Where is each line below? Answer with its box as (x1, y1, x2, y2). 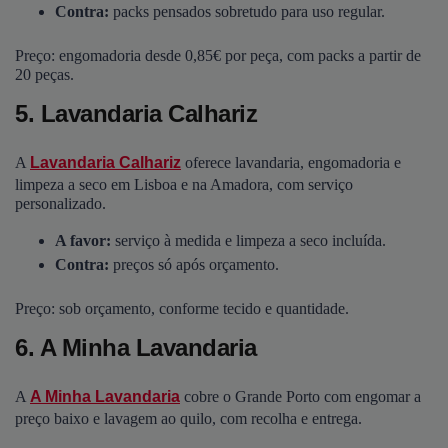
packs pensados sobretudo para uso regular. (113, 3, 385, 21)
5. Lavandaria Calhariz (15, 100, 257, 128)
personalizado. (15, 194, 106, 212)
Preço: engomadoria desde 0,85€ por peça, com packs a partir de (15, 47, 421, 65)
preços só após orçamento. (113, 255, 279, 273)
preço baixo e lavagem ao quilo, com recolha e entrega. (15, 409, 362, 427)
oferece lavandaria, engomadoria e (181, 153, 401, 171)
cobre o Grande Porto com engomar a (180, 387, 421, 405)
